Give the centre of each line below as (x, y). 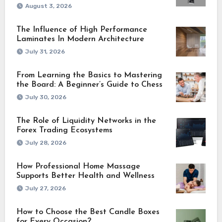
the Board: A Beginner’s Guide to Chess (89, 85)
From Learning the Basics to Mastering (89, 76)
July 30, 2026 (46, 97)
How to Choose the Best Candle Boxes (88, 212)
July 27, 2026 (45, 189)
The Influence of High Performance (82, 30)
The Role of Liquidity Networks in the (86, 121)
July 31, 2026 (45, 52)
